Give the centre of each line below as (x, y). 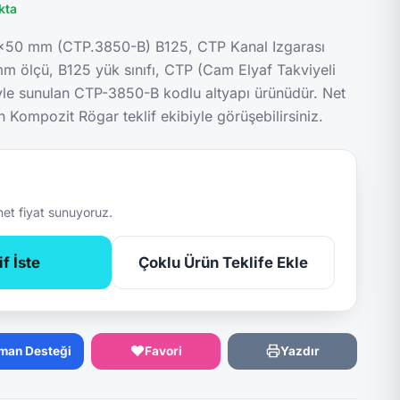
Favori (163, 350)
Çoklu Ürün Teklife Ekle (224, 263)
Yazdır (300, 350)
